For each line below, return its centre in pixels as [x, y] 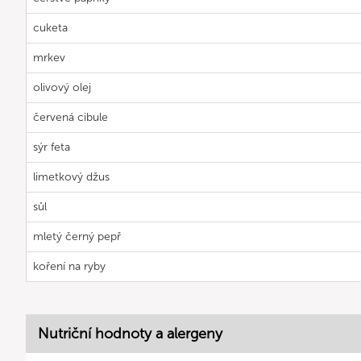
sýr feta [52, 147]
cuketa [50, 28]
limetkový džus [71, 177]
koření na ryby [69, 266]
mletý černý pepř [77, 237]
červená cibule [71, 117]
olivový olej [62, 87]
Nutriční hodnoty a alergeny [130, 334]
